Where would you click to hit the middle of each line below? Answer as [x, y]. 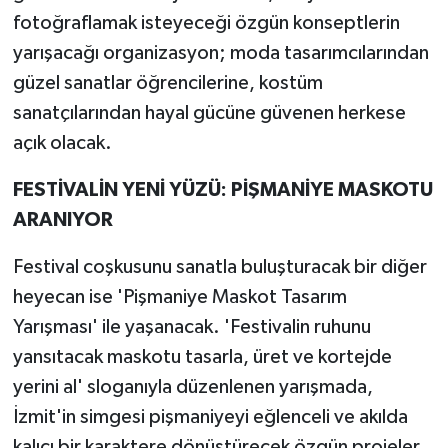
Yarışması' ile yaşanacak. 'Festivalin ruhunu [191, 327]
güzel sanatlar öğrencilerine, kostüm [167, 83]
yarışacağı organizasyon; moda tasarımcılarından [220, 53]
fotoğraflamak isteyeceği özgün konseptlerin [206, 23]
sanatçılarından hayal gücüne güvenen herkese [209, 113]
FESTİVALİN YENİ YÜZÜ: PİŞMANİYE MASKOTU [222, 190]
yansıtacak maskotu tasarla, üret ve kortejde [202, 357]
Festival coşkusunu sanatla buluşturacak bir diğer [219, 267]
